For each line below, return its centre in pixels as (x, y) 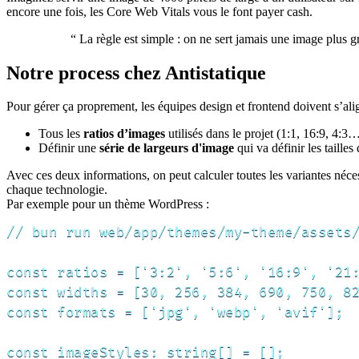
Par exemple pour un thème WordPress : (108, 204)
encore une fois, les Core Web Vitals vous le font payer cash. (159, 11)
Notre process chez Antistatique (136, 73)
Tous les (61, 134)
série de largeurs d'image (167, 148)
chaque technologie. (57, 190)
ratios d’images (124, 134)
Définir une (69, 148)
